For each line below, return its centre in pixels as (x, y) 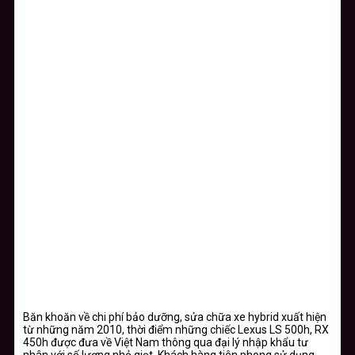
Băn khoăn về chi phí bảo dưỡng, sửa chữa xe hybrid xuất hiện (175, 317)
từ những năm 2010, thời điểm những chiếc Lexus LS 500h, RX (176, 329)
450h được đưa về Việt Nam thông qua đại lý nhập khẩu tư (166, 342)
